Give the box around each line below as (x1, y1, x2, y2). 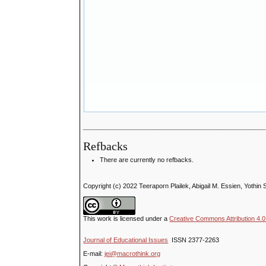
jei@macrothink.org (104, 249, 161, 257)
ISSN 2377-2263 (168, 236, 220, 243)
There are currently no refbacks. (100, 156, 194, 164)
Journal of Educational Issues (83, 236, 169, 243)
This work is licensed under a (83, 215, 170, 223)
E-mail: (83, 249, 105, 257)
